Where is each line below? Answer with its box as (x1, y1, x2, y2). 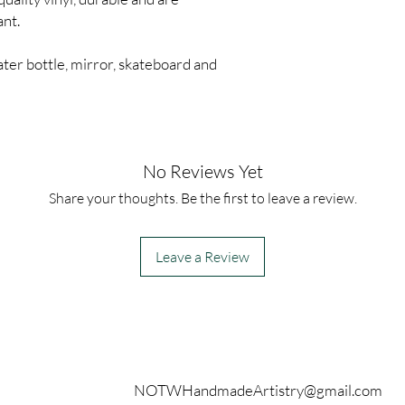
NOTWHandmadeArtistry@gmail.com (134, 381, 382, 400)
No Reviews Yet (142, 160, 263, 184)
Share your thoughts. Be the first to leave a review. (48, 189, 357, 208)
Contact (134, 353, 186, 373)
